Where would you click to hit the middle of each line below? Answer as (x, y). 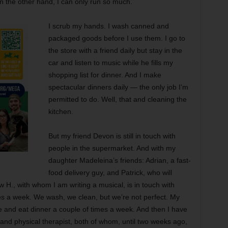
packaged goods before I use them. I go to (117, 38)
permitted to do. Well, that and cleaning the (117, 99)
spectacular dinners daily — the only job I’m (118, 87)
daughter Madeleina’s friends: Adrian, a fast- (119, 160)
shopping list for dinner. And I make (105, 75)
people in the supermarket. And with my (112, 148)
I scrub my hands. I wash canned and (108, 26)
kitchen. (61, 111)
